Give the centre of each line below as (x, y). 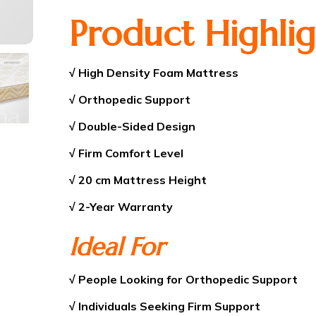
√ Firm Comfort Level (126, 153)
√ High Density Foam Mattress (153, 72)
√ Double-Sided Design (132, 126)
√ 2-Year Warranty (121, 206)
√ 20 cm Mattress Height (138, 180)
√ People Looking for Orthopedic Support (183, 279)
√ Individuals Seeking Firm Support (164, 306)
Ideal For (116, 247)
